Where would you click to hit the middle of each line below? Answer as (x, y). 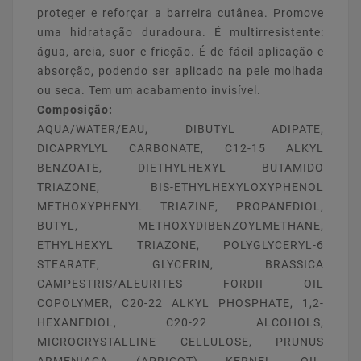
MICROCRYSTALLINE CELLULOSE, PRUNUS (180, 342)
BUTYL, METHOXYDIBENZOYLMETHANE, (180, 226)
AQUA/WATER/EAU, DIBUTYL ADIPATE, (180, 129)
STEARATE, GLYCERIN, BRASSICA (180, 265)
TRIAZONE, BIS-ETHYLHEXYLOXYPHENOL (180, 187)
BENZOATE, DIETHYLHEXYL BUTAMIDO (180, 168)
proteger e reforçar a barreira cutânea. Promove (180, 13)
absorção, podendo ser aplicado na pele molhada (180, 71)
